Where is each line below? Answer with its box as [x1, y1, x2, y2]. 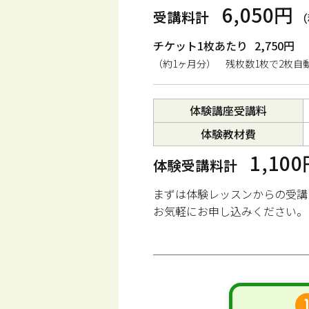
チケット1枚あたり [153, 37, 248, 54]
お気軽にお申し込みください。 [153, 203, 308, 219]
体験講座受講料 [190, 102, 267, 119]
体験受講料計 [153, 155, 238, 175]
